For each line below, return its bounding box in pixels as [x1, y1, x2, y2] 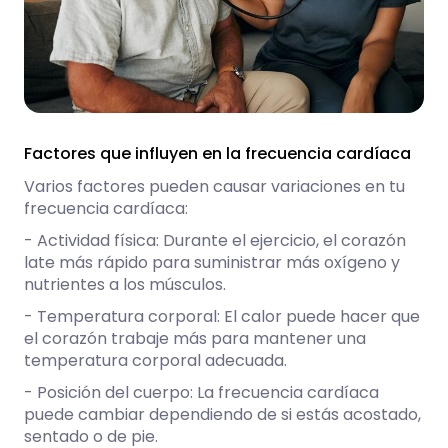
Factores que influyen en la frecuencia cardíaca [24, 142, 411, 166]
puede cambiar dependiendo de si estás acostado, [24, 403, 421, 427]
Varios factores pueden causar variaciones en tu [24, 175, 405, 199]
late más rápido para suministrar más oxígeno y [24, 251, 400, 275]
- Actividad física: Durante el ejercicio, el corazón [24, 229, 406, 253]
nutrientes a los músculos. [24, 273, 226, 297]
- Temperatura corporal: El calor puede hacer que [24, 305, 420, 329]
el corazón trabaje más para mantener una [24, 327, 366, 351]
